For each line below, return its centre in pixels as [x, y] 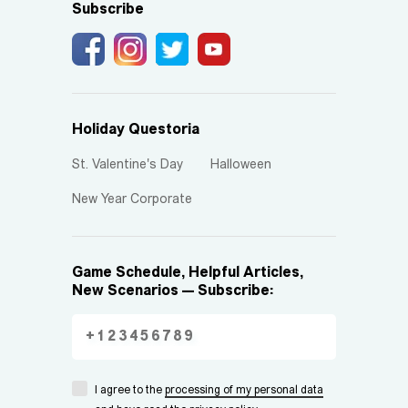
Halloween [241, 165]
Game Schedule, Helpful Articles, [188, 273]
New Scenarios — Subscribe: [173, 291]
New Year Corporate [132, 200]
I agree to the [130, 391]
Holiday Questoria [136, 130]
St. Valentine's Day [127, 165]
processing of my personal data [244, 391]
